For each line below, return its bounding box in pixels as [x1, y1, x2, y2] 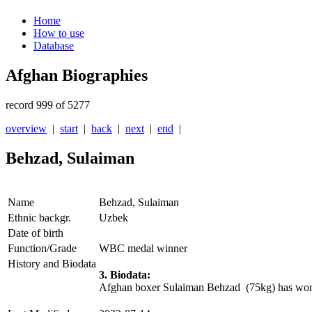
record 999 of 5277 [6, 99, 90, 111]
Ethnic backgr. [8, 212, 71, 224]
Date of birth [8, 227, 63, 240]
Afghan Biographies [6, 66, 148, 85]
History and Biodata [8, 258, 96, 270]
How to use [33, 27, 84, 40]
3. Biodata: [99, 269, 150, 281]
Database [33, 40, 74, 52]
